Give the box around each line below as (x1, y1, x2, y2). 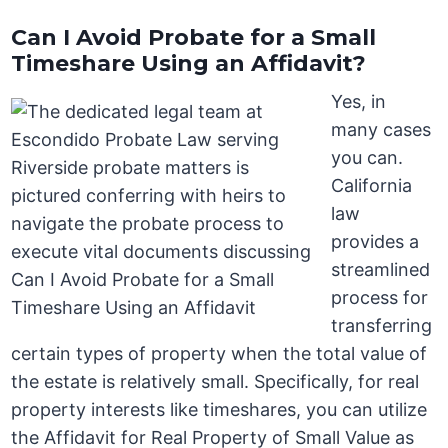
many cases (331, 119, 432, 141)
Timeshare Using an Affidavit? (11, 50, 367, 78)
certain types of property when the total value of (11, 343, 428, 365)
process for (331, 287, 429, 309)
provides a (331, 231, 420, 253)
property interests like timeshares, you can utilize (11, 399, 428, 421)
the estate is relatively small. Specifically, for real (11, 371, 420, 393)
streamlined (331, 259, 431, 281)
